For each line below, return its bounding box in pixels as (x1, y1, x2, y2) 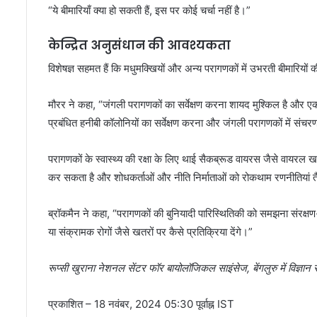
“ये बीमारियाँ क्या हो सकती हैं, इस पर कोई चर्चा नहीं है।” (48, 3, 250, 17)
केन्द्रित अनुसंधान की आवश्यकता (48, 36, 231, 54)
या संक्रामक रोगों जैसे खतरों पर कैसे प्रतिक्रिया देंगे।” (48, 225, 253, 239)
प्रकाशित (48, 297, 86, 311)
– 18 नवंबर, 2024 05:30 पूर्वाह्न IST (86, 297, 234, 311)
